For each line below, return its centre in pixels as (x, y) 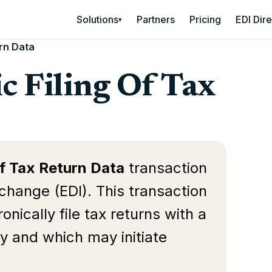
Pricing (205, 19)
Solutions (97, 19)
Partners (156, 19)
